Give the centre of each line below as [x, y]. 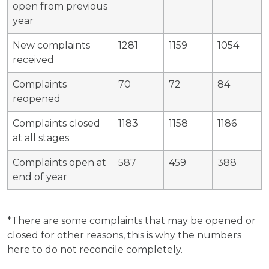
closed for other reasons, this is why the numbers [124, 235]
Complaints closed [56, 123]
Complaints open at [59, 162]
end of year [40, 177]
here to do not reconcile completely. [95, 249]
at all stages [41, 138]
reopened [37, 99]
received [33, 60]
